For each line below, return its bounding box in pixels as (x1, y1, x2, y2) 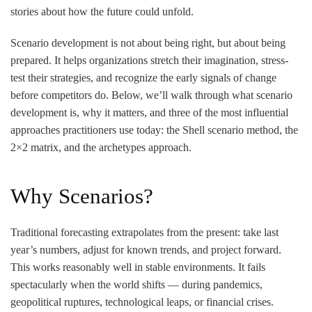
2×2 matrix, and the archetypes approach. (10, 141, 192, 153)
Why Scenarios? (10, 184, 153, 208)
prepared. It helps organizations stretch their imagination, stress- (10, 54, 288, 66)
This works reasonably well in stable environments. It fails (10, 260, 265, 273)
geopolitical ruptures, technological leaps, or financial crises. (10, 295, 274, 308)
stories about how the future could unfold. (10, 5, 194, 17)
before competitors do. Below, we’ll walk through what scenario (10, 88, 292, 101)
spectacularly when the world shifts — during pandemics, (10, 278, 263, 290)
